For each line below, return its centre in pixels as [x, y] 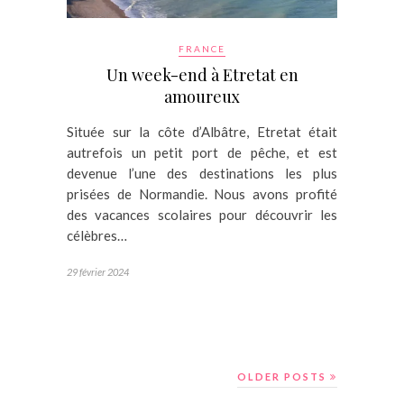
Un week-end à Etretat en [202, 74]
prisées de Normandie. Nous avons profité [202, 193]
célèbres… [97, 235]
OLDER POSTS [284, 376]
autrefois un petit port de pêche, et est [202, 152]
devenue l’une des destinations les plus [202, 173]
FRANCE [202, 48]
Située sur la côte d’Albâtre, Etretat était [202, 131]
